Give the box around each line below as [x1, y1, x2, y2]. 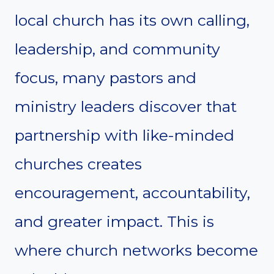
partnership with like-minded [15, 125, 234, 144]
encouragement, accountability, [15, 183, 250, 202]
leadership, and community [15, 39, 220, 58]
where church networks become [15, 240, 258, 259]
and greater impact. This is [15, 212, 214, 231]
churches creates [15, 154, 142, 173]
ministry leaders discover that [15, 97, 237, 116]
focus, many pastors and [15, 68, 196, 87]
